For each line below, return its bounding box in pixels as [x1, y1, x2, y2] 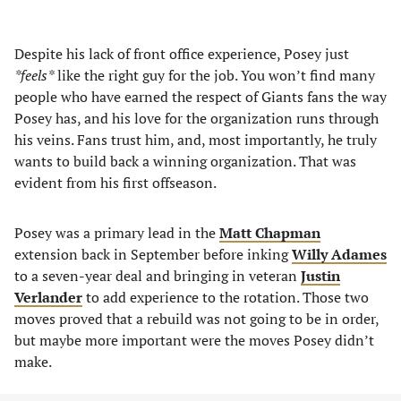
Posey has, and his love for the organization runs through [14, 108, 379, 128]
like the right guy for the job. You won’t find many [54, 65, 375, 85]
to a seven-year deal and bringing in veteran [14, 266, 301, 286]
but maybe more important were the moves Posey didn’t [14, 330, 374, 350]
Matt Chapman [219, 223, 320, 243]
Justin [301, 266, 340, 286]
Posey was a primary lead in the [14, 223, 219, 243]
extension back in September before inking [14, 244, 292, 264]
